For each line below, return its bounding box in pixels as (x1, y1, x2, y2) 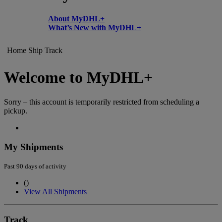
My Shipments (4, 141, 63, 152)
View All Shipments (24, 187, 87, 196)
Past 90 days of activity (4, 163, 66, 170)
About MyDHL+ (48, 14, 105, 23)
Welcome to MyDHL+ (4, 68, 153, 87)
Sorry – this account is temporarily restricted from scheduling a (4, 97, 199, 106)
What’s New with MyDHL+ (48, 23, 141, 32)
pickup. (4, 106, 27, 115)
